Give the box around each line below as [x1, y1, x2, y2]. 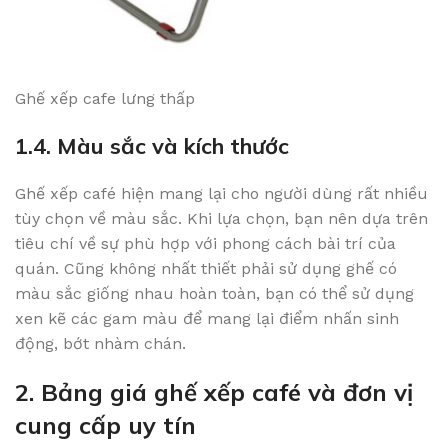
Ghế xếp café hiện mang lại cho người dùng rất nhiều [15, 184, 428, 204]
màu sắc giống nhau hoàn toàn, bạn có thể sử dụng [15, 284, 414, 304]
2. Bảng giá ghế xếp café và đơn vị [15, 377, 413, 408]
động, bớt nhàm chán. [15, 334, 186, 354]
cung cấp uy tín [15, 410, 196, 441]
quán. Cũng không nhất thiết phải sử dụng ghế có [15, 259, 397, 279]
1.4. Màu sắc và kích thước [15, 132, 289, 161]
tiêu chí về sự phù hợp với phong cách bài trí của [15, 234, 396, 254]
